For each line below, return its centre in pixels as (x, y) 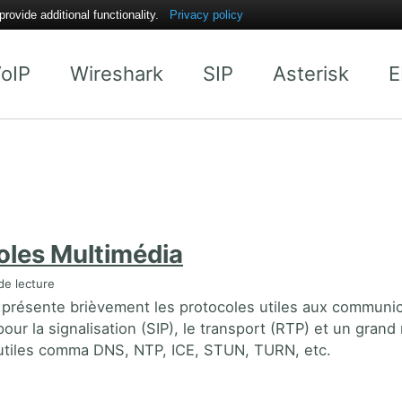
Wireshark (117, 74)
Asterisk (311, 74)
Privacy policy (206, 15)
